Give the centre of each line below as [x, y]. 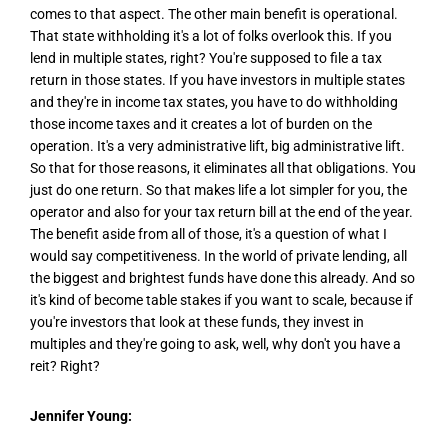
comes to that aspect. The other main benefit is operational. [214, 14]
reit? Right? [65, 366]
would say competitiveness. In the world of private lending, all [218, 256]
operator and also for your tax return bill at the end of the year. [221, 212]
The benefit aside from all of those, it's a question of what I [208, 234]
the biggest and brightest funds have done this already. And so [222, 278]
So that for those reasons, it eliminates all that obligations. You [223, 168]
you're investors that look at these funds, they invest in [197, 322]
